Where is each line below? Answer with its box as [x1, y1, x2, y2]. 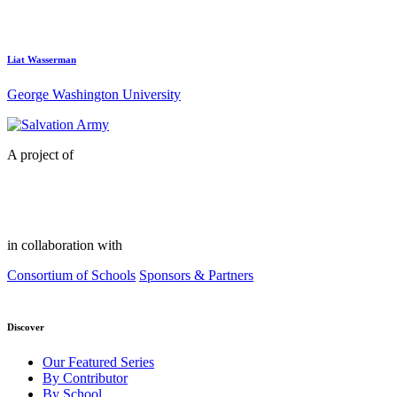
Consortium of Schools [7, 268, 136, 284]
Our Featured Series [43, 354, 154, 370]
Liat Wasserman [7, 54, 76, 66]
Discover [7, 322, 44, 333]
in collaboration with [7, 237, 122, 253]
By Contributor [43, 370, 128, 386]
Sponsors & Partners [139, 268, 253, 284]
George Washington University [7, 87, 181, 103]
